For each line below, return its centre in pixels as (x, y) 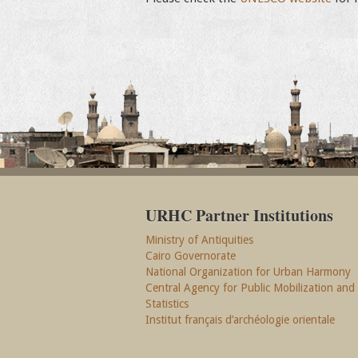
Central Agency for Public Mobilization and (250, 288)
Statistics (167, 304)
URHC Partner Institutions (239, 215)
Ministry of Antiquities (199, 240)
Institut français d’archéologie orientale (240, 320)
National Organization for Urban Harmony (248, 272)
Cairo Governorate (191, 256)
